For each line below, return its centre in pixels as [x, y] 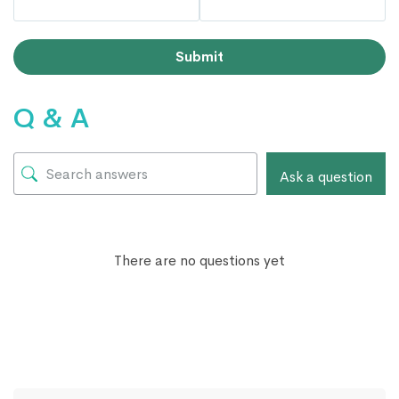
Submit [199, 57]
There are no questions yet [199, 261]
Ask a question [326, 177]
